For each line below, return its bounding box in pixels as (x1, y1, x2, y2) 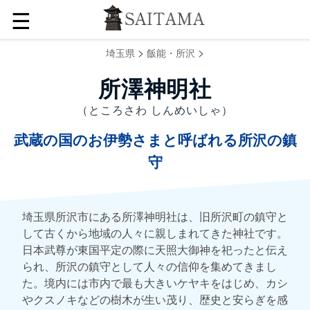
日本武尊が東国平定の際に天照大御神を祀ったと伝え (22, 241, 288, 257)
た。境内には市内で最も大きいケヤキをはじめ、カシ (22, 274, 288, 291)
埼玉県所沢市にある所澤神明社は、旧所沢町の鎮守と (22, 208, 288, 224)
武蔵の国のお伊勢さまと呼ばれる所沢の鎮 (13, 132, 297, 148)
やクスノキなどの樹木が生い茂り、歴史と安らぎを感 (22, 291, 288, 307)
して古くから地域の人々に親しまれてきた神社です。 (22, 224, 288, 241)
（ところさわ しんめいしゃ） (77, 102, 233, 118)
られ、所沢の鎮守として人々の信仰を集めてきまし (22, 257, 277, 274)
